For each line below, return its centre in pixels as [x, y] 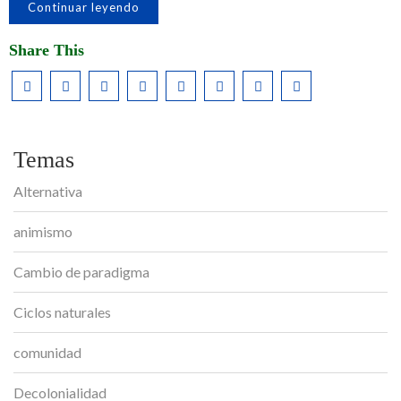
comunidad [47, 352]
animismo [43, 231]
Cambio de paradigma [81, 272]
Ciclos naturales [62, 312]
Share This [47, 50]
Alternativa [48, 191]
